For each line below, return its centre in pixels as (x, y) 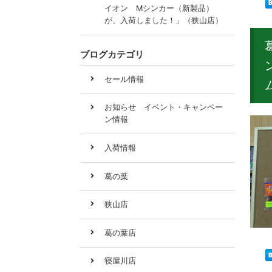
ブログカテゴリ (112, 54)
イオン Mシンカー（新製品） (159, 8)
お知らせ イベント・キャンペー (164, 107)
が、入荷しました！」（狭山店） (164, 21)
